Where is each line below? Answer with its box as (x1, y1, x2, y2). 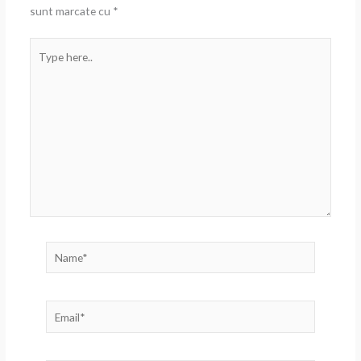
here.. (28, 60, 56, 74)
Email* (44, 303, 76, 317)
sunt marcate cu (29, 4, 113, 19)
